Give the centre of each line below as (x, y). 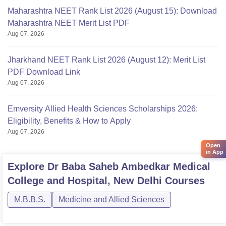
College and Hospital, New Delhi (85, 180)
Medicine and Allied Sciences (111, 199)
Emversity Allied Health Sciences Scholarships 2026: (103, 108)
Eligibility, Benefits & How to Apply (69, 121)
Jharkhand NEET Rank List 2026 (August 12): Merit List (106, 60)
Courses (183, 180)
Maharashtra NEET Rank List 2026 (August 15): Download (112, 11)
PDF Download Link (44, 72)
